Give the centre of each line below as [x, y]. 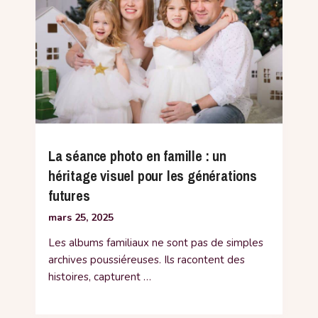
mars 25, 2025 [81, 218]
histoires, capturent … [100, 277]
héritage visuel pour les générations [153, 176]
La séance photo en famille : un [137, 156]
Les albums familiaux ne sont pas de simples [156, 243]
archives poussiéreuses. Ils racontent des [147, 260]
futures [69, 196]
